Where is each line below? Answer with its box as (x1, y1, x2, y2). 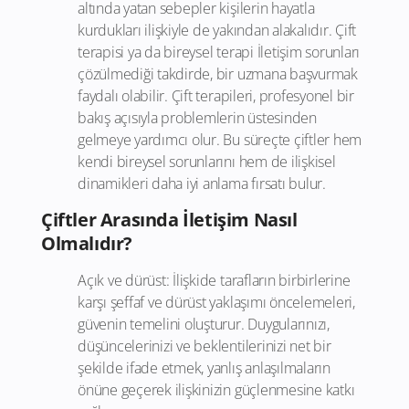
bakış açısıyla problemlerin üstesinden (78, 108, 317, 129)
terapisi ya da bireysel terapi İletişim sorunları (78, 42, 361, 63)
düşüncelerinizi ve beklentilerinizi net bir (78, 336, 331, 357)
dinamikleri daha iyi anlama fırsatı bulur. (78, 173, 326, 194)
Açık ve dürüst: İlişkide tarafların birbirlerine (78, 270, 351, 291)
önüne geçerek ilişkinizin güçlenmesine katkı (78, 380, 355, 401)
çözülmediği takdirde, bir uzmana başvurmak (78, 64, 358, 85)
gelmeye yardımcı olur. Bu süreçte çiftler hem (78, 130, 362, 151)
